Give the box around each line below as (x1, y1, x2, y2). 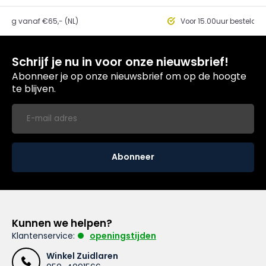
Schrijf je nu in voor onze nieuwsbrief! (12, 53, 229, 70)
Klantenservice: (12, 229, 75, 242)
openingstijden (90, 229, 156, 242)
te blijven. (12, 82, 56, 95)
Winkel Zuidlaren (46, 249, 118, 262)
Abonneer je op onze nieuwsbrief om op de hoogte (12, 69, 246, 83)
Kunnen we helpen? (12, 216, 112, 230)
